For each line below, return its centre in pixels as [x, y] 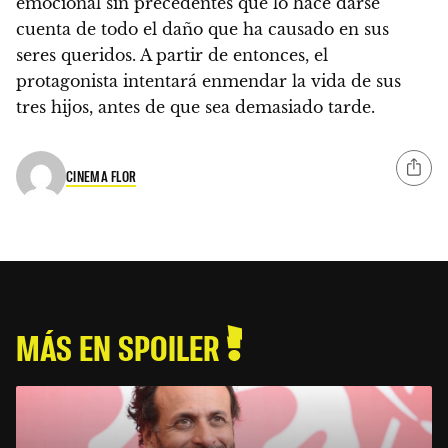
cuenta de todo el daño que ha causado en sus [202, 29]
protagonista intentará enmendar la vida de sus [208, 81]
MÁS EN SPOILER [121, 347]
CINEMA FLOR [101, 175]
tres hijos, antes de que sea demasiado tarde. [195, 107]
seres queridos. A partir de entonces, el [172, 55]
